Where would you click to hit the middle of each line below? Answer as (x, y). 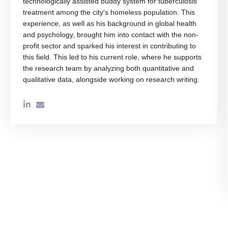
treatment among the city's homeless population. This (109, 12)
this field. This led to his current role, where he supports (112, 57)
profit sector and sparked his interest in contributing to (109, 46)
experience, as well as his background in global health (110, 24)
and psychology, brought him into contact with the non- (111, 35)
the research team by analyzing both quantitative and (108, 68)
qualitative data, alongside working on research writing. (111, 80)
